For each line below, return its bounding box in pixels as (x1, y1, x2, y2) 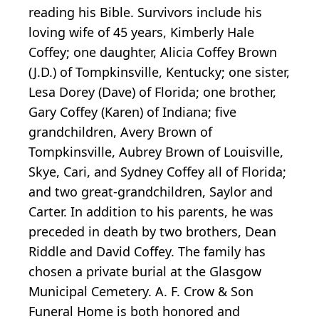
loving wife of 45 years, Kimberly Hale (28, 23, 254, 41)
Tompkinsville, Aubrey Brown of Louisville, (28, 143, 283, 161)
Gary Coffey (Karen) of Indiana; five (28, 103, 236, 121)
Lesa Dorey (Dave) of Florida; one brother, (28, 83, 276, 101)
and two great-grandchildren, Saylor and (28, 183, 273, 201)
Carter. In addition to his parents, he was (28, 203, 273, 221)
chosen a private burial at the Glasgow (28, 263, 261, 281)
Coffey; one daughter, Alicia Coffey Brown (28, 43, 277, 61)
